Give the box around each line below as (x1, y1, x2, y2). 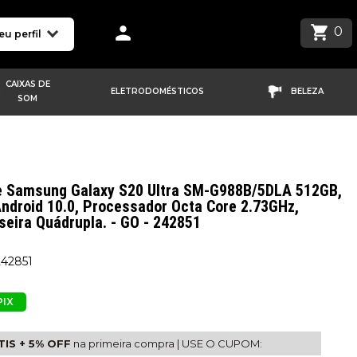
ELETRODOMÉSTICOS (111, 86, 205, 96)
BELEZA (290, 86, 324, 96)
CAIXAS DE (5, 79, 50, 89)
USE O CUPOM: (179, 337, 262, 350)
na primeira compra (71, 337, 177, 350)
